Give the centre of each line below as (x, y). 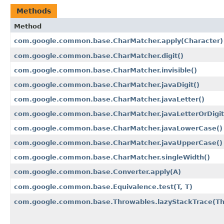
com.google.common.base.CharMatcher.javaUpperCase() (118, 142)
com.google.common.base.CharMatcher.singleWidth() (112, 157)
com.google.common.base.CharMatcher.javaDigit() (107, 84)
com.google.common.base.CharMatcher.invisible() (105, 70)
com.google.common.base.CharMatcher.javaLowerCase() (118, 128)
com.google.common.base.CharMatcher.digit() (99, 55)
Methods (34, 11)
